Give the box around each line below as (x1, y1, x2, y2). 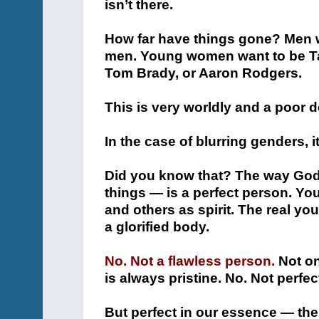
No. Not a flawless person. (105, 253, 275, 268)
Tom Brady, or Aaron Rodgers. (105, 66, 302, 80)
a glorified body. (105, 219, 209, 234)
